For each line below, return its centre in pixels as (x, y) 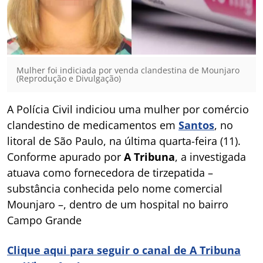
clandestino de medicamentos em (93, 125)
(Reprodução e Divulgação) (69, 78)
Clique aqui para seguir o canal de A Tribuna (124, 250)
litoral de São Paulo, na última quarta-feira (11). (124, 141)
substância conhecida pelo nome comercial (115, 188)
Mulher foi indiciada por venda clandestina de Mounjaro (128, 70)
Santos (196, 125)
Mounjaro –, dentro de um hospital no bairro (118, 204)
